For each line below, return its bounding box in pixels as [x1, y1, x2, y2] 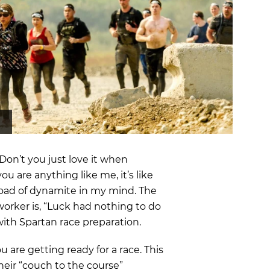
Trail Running [11, 39, 70, 49]
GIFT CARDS [127, 49, 185, 60]
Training [11, 19, 48, 30]
